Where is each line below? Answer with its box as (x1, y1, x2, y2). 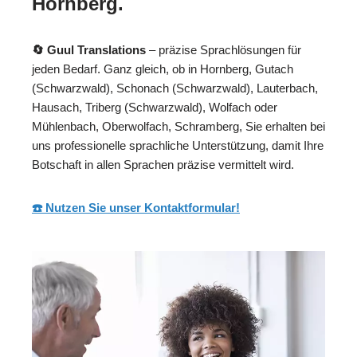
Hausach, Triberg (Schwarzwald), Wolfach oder (32, 100, 277, 115)
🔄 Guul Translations (32, 43, 146, 57)
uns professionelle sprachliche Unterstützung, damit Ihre (32, 139, 324, 153)
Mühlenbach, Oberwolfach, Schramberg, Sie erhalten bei (32, 120, 325, 134)
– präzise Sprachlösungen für (146, 43, 301, 57)
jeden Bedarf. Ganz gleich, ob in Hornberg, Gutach (32, 62, 293, 76)
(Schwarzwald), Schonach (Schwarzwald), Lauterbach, (32, 81, 318, 96)
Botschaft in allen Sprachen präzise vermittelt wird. (32, 158, 294, 172)
